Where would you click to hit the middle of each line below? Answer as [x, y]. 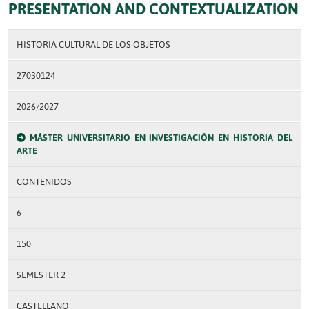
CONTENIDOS [44, 182]
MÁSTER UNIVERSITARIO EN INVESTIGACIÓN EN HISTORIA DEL [161, 138]
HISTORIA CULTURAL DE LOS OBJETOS [93, 44]
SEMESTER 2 [41, 275]
